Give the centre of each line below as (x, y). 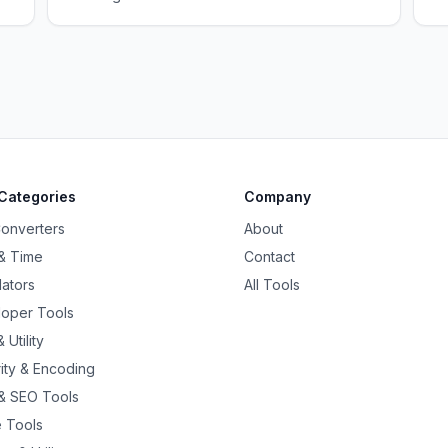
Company (277, 196)
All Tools (272, 284)
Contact (269, 256)
